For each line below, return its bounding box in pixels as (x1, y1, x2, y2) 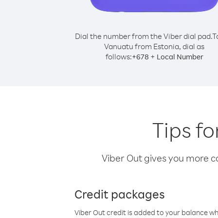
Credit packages (74, 186, 165, 201)
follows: (105, 52, 132, 61)
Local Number (156, 52, 203, 61)
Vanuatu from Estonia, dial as (104, 41, 204, 51)
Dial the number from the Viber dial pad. (74, 31, 212, 41)
